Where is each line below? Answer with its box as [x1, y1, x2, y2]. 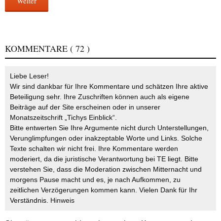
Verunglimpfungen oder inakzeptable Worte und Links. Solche [10, 134, 202, 143]
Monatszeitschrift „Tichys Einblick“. [10, 113, 117, 122]
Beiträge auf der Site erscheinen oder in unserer [10, 103, 160, 111]
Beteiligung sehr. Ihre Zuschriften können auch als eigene [10, 93, 189, 101]
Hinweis [50, 196, 74, 205]
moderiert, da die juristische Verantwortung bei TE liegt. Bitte [10, 155, 198, 163]
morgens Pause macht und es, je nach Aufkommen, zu [10, 176, 181, 184]
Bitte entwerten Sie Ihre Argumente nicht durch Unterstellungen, [10, 124, 209, 132]
